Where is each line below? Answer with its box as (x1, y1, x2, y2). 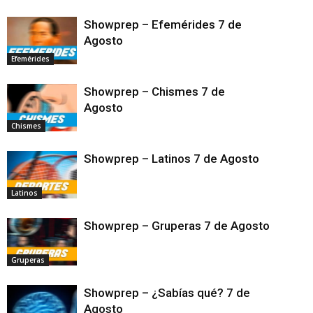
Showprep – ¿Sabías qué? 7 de (84, 285, 250, 300)
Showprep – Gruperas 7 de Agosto (84, 218, 295, 233)
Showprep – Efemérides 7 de (84, 17, 242, 31)
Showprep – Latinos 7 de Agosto (84, 151, 296, 166)
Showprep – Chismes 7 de (84, 84, 225, 99)
